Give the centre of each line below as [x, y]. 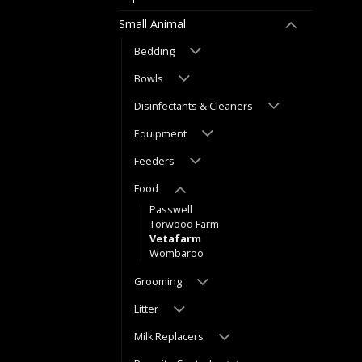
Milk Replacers [169, 337]
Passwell [171, 209]
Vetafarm [175, 238]
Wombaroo [177, 253]
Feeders [154, 161]
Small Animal [152, 24]
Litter [146, 309]
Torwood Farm [184, 224]
